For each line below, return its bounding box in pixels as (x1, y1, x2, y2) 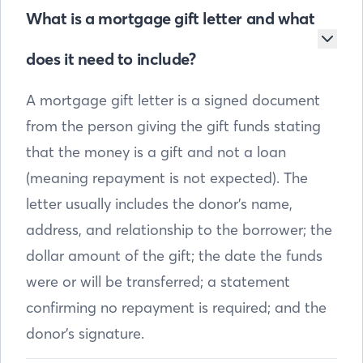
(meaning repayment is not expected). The (26, 169, 308, 188)
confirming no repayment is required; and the (26, 298, 327, 318)
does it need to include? (26, 49, 196, 70)
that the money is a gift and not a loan (26, 143, 286, 162)
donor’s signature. (26, 324, 144, 344)
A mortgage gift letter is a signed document (26, 91, 320, 110)
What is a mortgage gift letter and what (26, 8, 315, 29)
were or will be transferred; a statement (26, 272, 290, 292)
